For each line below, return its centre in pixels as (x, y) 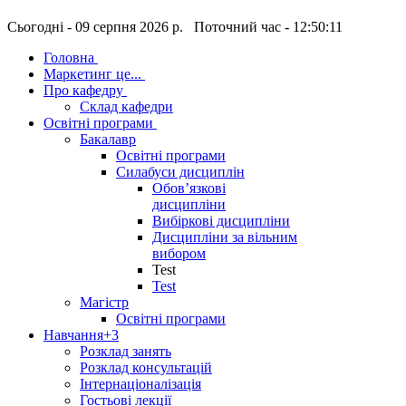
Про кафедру (83, 91)
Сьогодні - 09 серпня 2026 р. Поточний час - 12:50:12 (175, 27)
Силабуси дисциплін (180, 172)
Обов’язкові (189, 188)
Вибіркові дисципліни (221, 221)
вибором (179, 254)
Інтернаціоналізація (140, 384)
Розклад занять (126, 352)
